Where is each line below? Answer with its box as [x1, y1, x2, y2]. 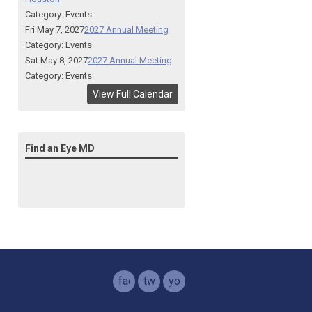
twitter [143, 274, 175, 288]
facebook [118, 274, 164, 288]
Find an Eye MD [25, 143, 95, 154]
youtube [169, 274, 208, 288]
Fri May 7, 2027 [25, 24, 84, 35]
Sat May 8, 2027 [25, 55, 88, 65]
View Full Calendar [93, 88, 173, 100]
